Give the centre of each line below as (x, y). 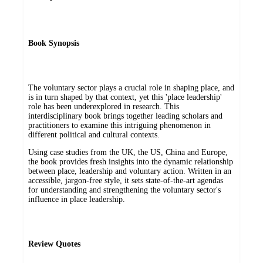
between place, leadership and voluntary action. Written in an (130, 171)
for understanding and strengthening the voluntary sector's (124, 190)
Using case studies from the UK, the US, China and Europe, (128, 153)
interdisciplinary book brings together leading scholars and (125, 116)
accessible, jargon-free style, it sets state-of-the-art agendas (126, 181)
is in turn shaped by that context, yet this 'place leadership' (125, 97)
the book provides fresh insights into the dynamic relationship (131, 162)
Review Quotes (54, 244)
